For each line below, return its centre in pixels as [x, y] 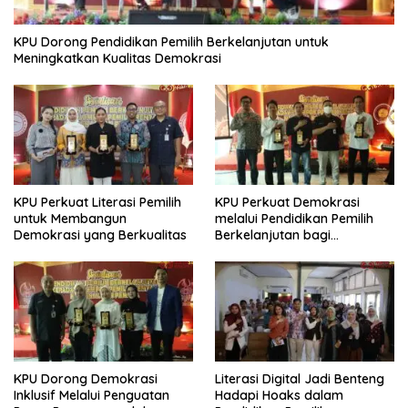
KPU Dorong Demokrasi [86, 379]
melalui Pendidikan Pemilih [294, 218]
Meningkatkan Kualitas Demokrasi [117, 58]
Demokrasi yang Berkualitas [100, 235]
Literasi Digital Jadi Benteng [300, 379]
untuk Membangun [70, 218]
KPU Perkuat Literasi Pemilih [97, 202]
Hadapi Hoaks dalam [279, 396]
